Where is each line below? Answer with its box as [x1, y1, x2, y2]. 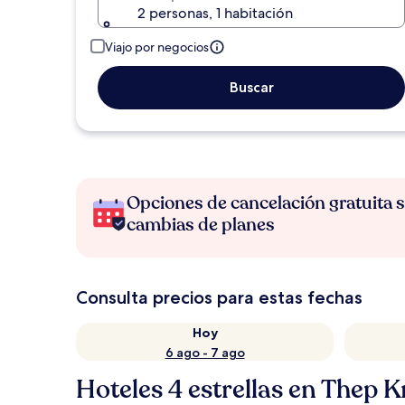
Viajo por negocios [105, 39, 209, 55]
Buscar [229, 79, 274, 96]
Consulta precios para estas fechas [76, 287, 363, 308]
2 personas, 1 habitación [137, 4, 293, 23]
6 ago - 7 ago [165, 344, 245, 361]
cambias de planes [127, 212, 275, 237]
